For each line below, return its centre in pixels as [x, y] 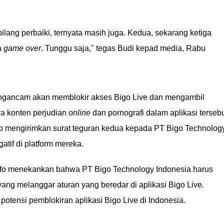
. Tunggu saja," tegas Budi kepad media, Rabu [123, 48]
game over [22, 48]
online [79, 113]
